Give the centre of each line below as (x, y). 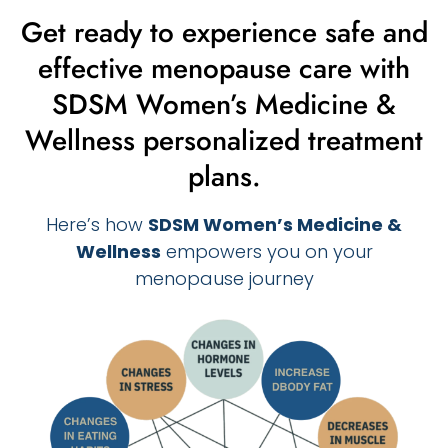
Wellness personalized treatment (224, 141)
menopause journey (224, 279)
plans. (224, 177)
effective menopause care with (224, 69)
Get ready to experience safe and (224, 33)
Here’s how (97, 225)
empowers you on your (266, 252)
